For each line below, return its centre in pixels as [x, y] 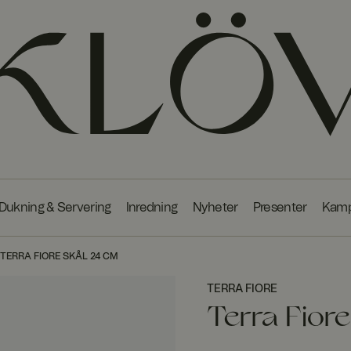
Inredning [152, 207]
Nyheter [215, 207]
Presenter [280, 207]
